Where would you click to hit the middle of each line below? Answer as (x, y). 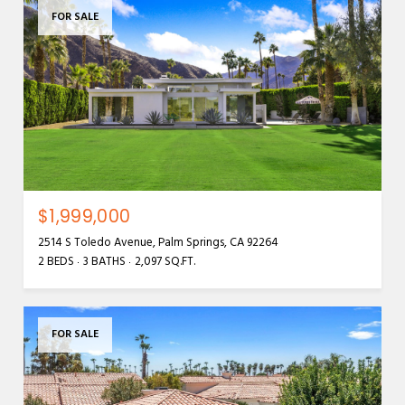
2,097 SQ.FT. (165, 261)
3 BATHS (104, 261)
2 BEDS (56, 261)
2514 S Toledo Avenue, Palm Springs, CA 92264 (158, 242)
